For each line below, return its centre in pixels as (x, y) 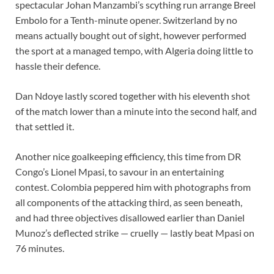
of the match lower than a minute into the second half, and (136, 111)
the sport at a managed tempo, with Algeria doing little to (134, 51)
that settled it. (45, 127)
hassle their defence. (58, 66)
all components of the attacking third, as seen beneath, (129, 202)
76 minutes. (40, 248)
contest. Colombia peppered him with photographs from (133, 187)
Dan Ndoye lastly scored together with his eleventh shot (133, 96)
